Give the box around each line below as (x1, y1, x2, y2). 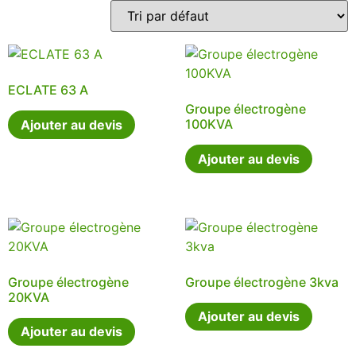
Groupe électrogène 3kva (184, 273, 339, 290)
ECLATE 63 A (8, 82, 88, 98)
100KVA (184, 116, 233, 132)
